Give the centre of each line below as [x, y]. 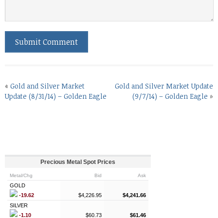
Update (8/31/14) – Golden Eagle [56, 96]
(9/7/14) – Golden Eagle [170, 96]
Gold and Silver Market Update [164, 86]
